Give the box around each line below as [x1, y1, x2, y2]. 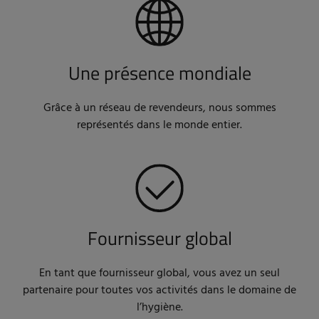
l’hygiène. [136, 298, 183, 318]
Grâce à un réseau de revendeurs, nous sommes [43, 99, 276, 118]
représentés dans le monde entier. [77, 116, 242, 135]
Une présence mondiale [68, 59, 251, 88]
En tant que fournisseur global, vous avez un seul [39, 264, 280, 283]
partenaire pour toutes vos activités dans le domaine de [23, 281, 296, 300]
